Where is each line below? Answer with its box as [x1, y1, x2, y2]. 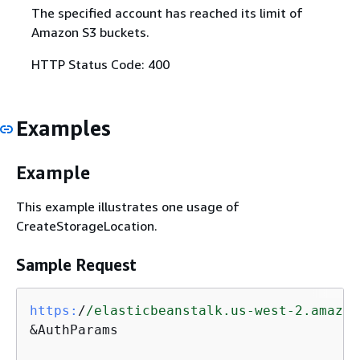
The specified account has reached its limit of [31, 4, 303, 21]
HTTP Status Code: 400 [31, 55, 170, 72]
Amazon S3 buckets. [31, 23, 149, 40]
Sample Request [16, 255, 137, 274]
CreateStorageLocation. [16, 217, 157, 234]
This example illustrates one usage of [16, 198, 239, 215]
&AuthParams [30, 321, 118, 337]
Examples [16, 115, 111, 141]
